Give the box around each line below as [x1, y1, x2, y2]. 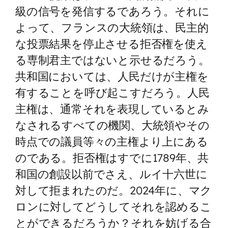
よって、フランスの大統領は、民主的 [15, 20, 209, 34]
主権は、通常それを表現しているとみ [15, 101, 209, 116]
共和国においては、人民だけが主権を [15, 69, 209, 83]
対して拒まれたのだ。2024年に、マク [15, 183, 212, 197]
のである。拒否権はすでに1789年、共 [15, 150, 209, 164]
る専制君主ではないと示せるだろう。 [15, 52, 210, 67]
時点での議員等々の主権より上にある [15, 134, 208, 148]
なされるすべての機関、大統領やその [15, 118, 210, 132]
